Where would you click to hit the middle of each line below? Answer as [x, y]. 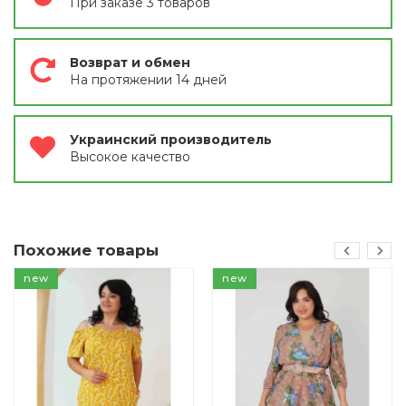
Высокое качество [130, 156]
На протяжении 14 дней [148, 79]
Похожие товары [86, 250]
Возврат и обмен [130, 62]
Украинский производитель [171, 139]
